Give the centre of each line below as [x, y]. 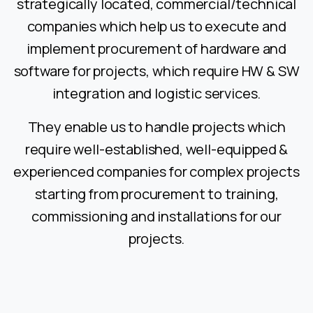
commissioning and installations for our [156, 216]
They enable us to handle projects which [156, 126]
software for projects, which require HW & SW [156, 71]
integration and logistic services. [156, 93]
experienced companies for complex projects [156, 171]
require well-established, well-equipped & [156, 149]
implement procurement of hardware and [156, 48]
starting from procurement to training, [156, 194]
